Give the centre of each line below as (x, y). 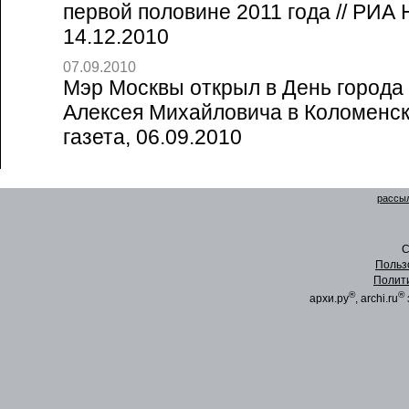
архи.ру (330, 299)
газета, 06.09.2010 (152, 137)
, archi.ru (377, 299)
